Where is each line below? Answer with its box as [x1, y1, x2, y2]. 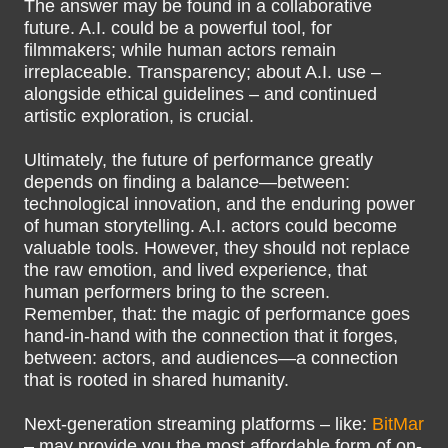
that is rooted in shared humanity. [24, 370, 289, 390]
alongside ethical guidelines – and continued [24, 84, 377, 104]
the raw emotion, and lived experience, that [24, 260, 367, 280]
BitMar [372, 414, 424, 434]
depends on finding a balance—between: [24, 172, 350, 192]
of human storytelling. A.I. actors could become [24, 216, 397, 236]
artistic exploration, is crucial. [24, 106, 254, 126]
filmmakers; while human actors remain [24, 40, 336, 60]
